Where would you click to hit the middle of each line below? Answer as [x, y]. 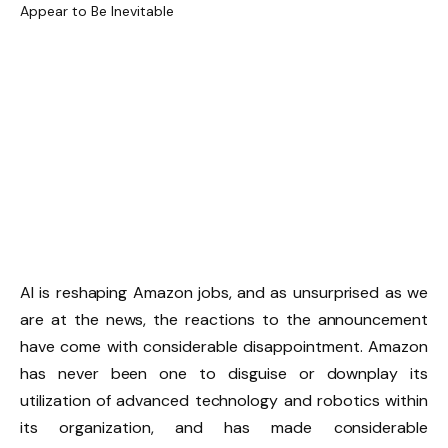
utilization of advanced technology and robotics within [224, 400]
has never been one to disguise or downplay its [224, 373]
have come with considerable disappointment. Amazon [224, 346]
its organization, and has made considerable [224, 427]
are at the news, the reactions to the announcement [224, 319]
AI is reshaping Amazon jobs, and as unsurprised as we [224, 292]
